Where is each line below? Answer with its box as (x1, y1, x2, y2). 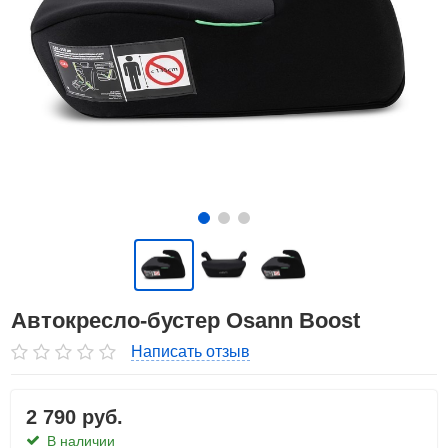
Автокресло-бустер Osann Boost (11, 308, 361, 334)
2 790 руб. (26, 406, 124, 429)
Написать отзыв (131, 343, 251, 361)
